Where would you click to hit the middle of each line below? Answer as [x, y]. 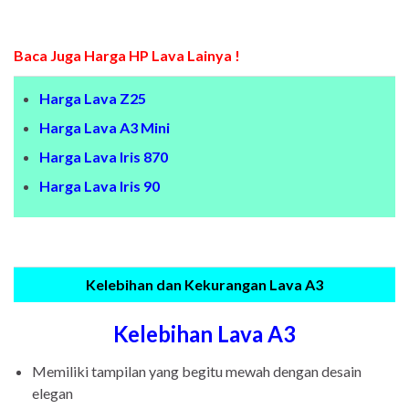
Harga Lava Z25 [93, 99]
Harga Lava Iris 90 [100, 186]
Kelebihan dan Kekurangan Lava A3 [204, 285]
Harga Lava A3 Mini [105, 128]
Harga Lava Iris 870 [104, 157]
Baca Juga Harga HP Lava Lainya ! [127, 56]
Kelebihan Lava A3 [204, 334]
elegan [52, 393]
